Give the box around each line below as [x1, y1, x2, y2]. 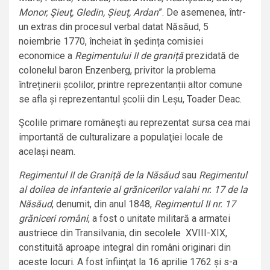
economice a [19, 50, 75, 62]
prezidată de [183, 50, 239, 62]
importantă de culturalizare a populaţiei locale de [19, 131, 223, 143]
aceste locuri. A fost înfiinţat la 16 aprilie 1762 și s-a [19, 256, 237, 268]
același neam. [19, 146, 75, 158]
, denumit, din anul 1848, [52, 198, 154, 210]
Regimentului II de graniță [75, 50, 183, 62]
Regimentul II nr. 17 [154, 198, 236, 210]
